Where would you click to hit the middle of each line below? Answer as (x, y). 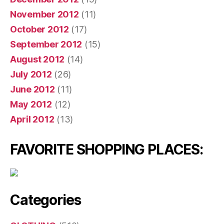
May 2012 (31, 104)
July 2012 (31, 74)
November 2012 (44, 14)
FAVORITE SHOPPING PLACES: (106, 150)
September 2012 (46, 44)
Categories (45, 200)
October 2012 (39, 29)
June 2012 (32, 89)
